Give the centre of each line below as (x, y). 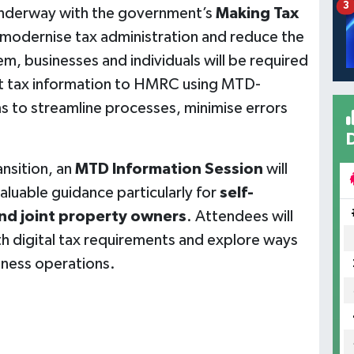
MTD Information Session (169, 169)
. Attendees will (239, 217)
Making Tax (257, 14)
